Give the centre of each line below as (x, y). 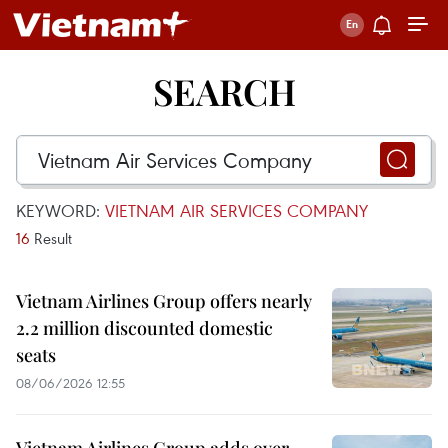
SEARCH (224, 91)
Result (51, 238)
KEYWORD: (60, 210)
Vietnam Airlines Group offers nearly (164, 301)
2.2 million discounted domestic (144, 328)
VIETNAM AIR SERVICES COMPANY (236, 210)
